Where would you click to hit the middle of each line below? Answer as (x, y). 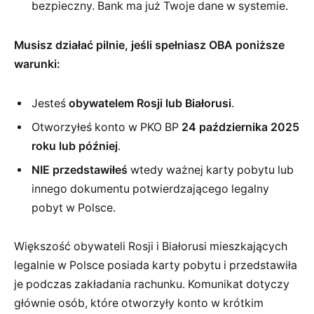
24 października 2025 (240, 127)
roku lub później (75, 146)
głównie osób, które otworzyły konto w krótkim (139, 303)
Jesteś (50, 103)
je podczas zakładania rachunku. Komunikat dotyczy (152, 285)
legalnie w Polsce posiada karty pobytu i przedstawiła (156, 266)
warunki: (37, 64)
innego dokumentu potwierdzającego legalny (150, 189)
